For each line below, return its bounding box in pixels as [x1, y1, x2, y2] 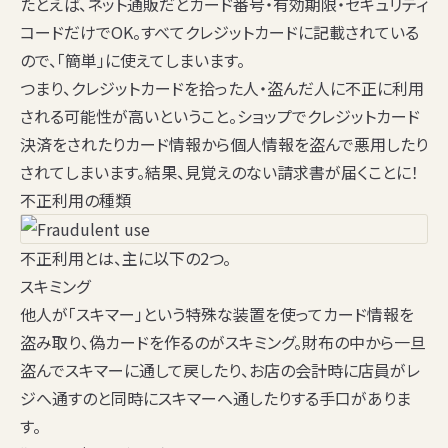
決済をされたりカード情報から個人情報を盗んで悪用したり [20, 132, 428, 157]
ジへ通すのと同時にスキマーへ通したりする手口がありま [20, 386, 411, 411]
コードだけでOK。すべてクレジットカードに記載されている [20, 20, 419, 45]
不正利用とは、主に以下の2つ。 [20, 246, 231, 271]
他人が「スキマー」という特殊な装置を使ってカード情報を [20, 302, 414, 327]
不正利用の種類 [20, 188, 131, 213]
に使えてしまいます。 [105, 48, 245, 73]
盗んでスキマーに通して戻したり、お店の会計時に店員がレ [20, 358, 420, 383]
